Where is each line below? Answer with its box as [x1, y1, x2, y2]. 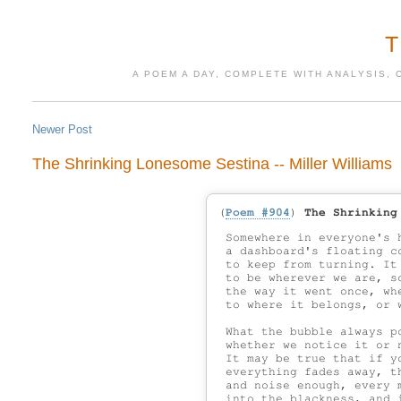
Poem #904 [226, 206, 290, 218]
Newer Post [32, 123, 93, 137]
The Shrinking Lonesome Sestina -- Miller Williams [32, 154, 393, 173]
